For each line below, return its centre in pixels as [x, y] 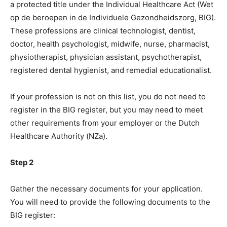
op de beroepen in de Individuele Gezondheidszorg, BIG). [113, 17]
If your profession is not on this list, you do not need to [108, 96]
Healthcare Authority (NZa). [59, 136]
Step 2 [22, 162]
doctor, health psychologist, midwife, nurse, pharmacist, [110, 44]
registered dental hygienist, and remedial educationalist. [111, 70]
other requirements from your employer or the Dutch [105, 123]
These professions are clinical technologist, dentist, [103, 30]
